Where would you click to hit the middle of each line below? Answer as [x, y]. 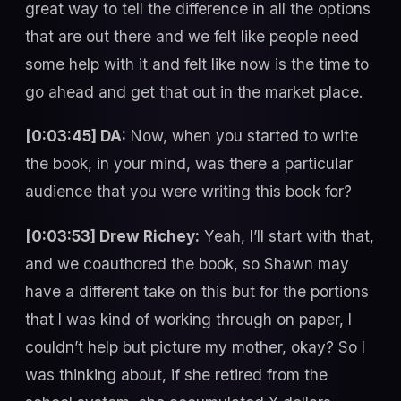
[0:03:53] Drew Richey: [112, 235]
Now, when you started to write [242, 136]
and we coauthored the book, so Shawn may [187, 263]
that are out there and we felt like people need [192, 37]
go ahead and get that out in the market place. [194, 92]
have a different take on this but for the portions [197, 291]
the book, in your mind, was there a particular [189, 164]
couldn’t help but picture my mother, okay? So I [195, 346]
